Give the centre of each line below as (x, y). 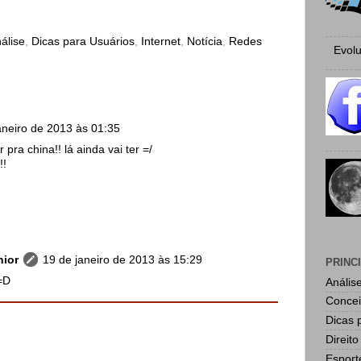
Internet (161, 41)
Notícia (205, 41)
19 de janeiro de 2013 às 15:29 (122, 259)
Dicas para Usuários (83, 41)
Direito (342, 339)
